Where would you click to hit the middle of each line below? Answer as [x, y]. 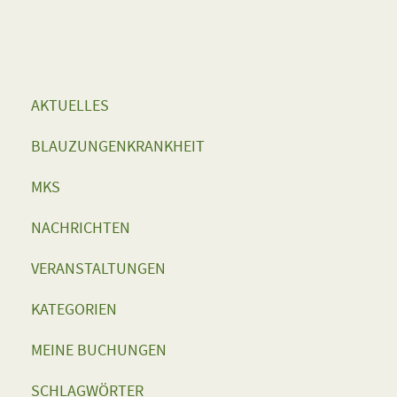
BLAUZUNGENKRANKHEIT [118, 146]
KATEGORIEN [74, 309]
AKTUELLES [70, 105]
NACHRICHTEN [81, 228]
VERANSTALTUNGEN [98, 269]
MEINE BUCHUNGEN [99, 350]
